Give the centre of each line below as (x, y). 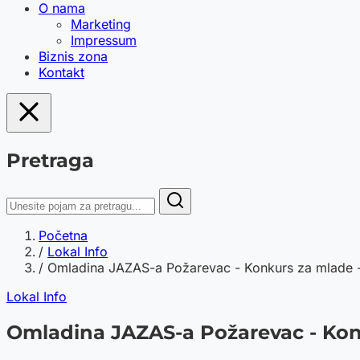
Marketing (101, 24)
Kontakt (61, 72)
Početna (63, 235)
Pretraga (50, 160)
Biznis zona (73, 56)
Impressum (104, 40)
